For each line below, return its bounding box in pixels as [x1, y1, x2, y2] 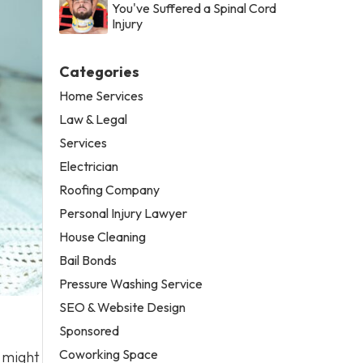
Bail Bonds [59, 251, 117, 268]
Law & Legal [59, 110, 128, 127]
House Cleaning [59, 228, 147, 245]
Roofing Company [59, 181, 160, 198]
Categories [59, 62, 140, 81]
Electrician [59, 157, 119, 174]
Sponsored [59, 322, 120, 339]
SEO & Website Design [59, 298, 186, 315]
